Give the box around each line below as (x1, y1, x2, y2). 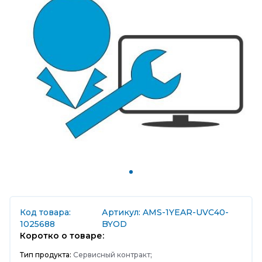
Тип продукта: (20, 250, 71, 259)
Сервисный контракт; (71, 250, 152, 259)
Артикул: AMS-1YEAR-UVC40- (101, 207, 229, 218)
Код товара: (20, 207, 71, 218)
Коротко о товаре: (20, 230, 104, 241)
